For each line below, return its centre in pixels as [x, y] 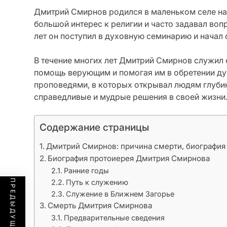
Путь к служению [97, 182]
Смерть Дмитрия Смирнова [100, 205]
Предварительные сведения [114, 218]
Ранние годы [86, 171]
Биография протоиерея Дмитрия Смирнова [129, 158]
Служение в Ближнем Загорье [120, 194]
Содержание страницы [94, 127]
